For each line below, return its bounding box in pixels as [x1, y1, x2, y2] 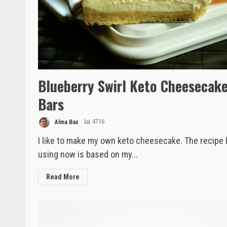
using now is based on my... [38, 148, 138, 160]
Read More [46, 172, 80, 181]
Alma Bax [53, 118, 78, 126]
